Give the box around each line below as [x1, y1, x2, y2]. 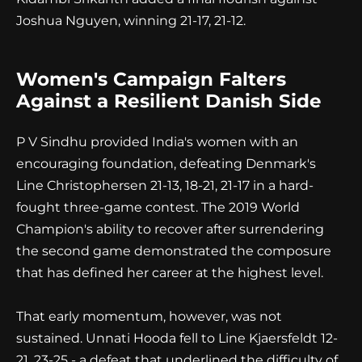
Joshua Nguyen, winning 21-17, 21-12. [16, 13, 246, 29]
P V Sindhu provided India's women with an [16, 134, 298, 150]
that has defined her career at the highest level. [16, 265, 323, 281]
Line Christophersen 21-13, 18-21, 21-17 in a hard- [16, 178, 314, 194]
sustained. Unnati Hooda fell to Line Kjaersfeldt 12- [16, 330, 338, 347]
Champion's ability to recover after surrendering [16, 221, 324, 238]
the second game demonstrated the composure [16, 243, 331, 259]
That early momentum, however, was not [16, 309, 282, 325]
